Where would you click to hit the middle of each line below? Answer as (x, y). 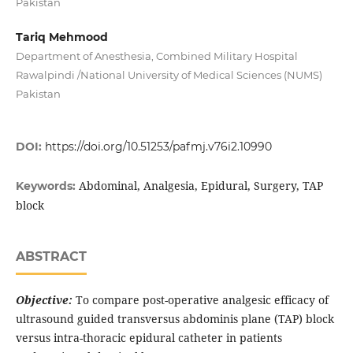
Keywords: (47, 186)
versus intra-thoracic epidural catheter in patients (149, 338)
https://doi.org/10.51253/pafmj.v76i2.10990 (158, 147)
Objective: (44, 300)
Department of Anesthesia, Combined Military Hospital (156, 56)
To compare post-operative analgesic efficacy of (202, 300)
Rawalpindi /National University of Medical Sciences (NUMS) (169, 75)
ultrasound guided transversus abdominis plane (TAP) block (175, 319)
